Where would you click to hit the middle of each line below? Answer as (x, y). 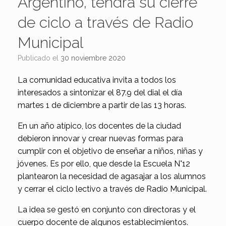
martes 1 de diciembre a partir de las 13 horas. (102, 105)
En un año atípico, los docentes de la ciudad (99, 126)
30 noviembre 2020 (93, 58)
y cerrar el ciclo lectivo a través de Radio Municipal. (112, 189)
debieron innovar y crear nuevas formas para (100, 139)
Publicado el (41, 58)
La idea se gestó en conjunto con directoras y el (107, 210)
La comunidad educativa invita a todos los (97, 80)
